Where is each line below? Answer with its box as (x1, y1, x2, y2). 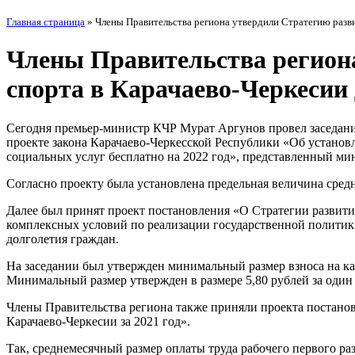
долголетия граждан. (6, 231, 119, 246)
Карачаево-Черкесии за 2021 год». (6, 314, 190, 328)
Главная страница (6, 15, 85, 28)
